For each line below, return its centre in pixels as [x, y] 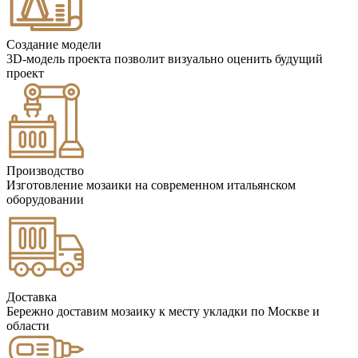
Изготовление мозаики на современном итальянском [151, 185]
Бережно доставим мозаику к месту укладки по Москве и [163, 312]
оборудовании [45, 200]
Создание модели [54, 45]
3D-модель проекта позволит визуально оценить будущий [165, 59]
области [28, 326]
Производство [45, 171]
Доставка [32, 297]
